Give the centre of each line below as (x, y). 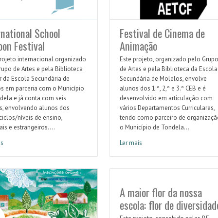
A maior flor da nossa (161, 192)
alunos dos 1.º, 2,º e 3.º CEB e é (163, 89)
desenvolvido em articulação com (166, 98)
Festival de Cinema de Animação (163, 147)
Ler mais (131, 143)
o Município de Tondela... (154, 127)
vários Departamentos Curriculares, (167, 108)
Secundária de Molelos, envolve (163, 79)
